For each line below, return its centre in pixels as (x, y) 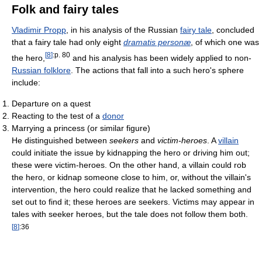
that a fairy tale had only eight (68, 42)
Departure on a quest (51, 104)
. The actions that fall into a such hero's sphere (157, 70)
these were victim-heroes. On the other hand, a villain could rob (129, 165)
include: (26, 83)
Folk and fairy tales (65, 10)
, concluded (233, 30)
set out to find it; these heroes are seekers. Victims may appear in (133, 202)
